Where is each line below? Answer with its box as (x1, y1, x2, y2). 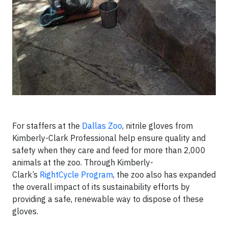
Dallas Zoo (82, 121, 122, 131)
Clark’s (12, 169, 40, 180)
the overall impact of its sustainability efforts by (12, 182, 190, 192)
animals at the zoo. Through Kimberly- (12, 157, 153, 168)
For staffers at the (12, 121, 82, 131)
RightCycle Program (40, 169, 113, 180)
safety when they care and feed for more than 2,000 (12, 145, 206, 156)
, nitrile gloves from (122, 121, 193, 131)
